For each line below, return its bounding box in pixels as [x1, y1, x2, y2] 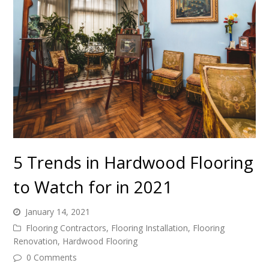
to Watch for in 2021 [13, 175, 173, 198]
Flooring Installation [111, 222, 189, 234]
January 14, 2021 [25, 205, 91, 217]
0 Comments [26, 251, 77, 263]
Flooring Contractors [26, 222, 107, 234]
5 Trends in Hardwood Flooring [13, 150, 254, 174]
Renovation [13, 235, 58, 247]
